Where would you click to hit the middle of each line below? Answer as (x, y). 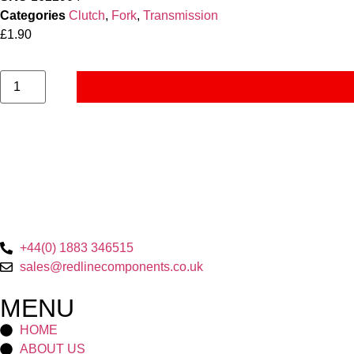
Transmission (181, 15)
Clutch (87, 15)
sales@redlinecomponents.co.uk (111, 267)
